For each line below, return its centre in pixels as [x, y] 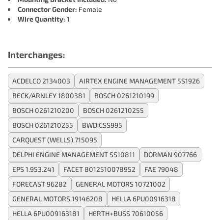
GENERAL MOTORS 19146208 [57, 199]
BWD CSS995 [102, 125]
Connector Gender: [47, 9]
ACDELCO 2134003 [41, 81]
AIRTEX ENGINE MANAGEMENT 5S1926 [139, 81]
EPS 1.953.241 [33, 169]
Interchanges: [37, 55]
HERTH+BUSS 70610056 [126, 213]
